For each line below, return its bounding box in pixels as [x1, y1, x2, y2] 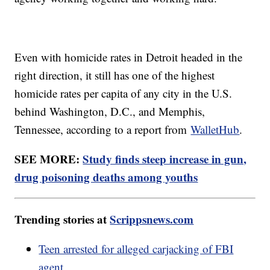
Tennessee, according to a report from [14, 122, 191, 137]
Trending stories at [14, 211, 110, 228]
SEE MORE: [14, 151, 83, 168]
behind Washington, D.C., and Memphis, [14, 104, 206, 119]
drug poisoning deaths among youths [14, 169, 198, 186]
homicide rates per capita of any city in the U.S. [14, 86, 233, 101]
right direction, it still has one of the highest [14, 67, 215, 83]
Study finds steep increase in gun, [83, 151, 247, 168]
